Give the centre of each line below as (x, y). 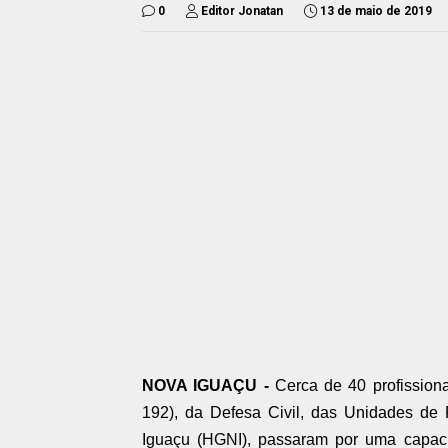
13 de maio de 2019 (376, 11)
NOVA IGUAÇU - (208, 385)
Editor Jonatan (242, 11)
